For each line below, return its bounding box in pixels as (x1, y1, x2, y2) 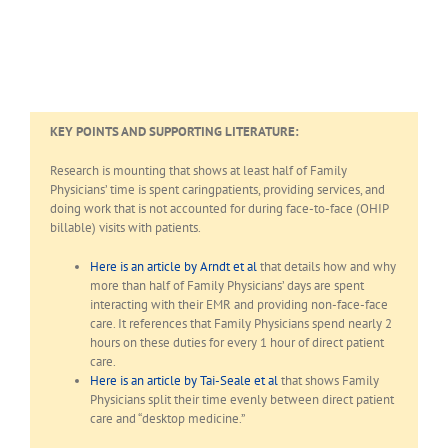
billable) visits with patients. (50, 218, 201, 236)
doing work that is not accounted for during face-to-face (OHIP (50, 199, 388, 217)
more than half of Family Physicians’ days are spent (90, 276, 364, 294)
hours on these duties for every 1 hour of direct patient (90, 333, 384, 351)
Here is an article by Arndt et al (90, 257, 257, 275)
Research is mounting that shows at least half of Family (50, 161, 347, 179)
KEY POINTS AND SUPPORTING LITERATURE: (50, 122, 299, 140)
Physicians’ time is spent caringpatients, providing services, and (50, 180, 385, 198)
